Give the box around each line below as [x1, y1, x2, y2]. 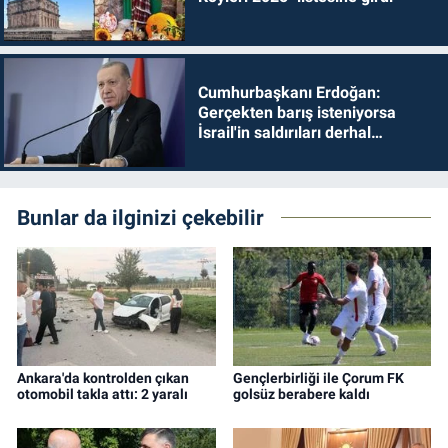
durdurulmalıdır [197, 142, 309, 162]
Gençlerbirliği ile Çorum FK [232, 370, 404, 387]
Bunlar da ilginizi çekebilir [17, 205, 264, 230]
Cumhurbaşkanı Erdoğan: [197, 82, 381, 102]
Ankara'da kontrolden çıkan [17, 370, 189, 387]
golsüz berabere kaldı [232, 386, 370, 403]
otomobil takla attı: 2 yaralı [17, 386, 188, 403]
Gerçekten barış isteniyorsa [197, 102, 396, 122]
